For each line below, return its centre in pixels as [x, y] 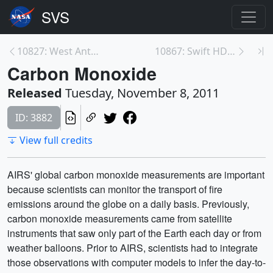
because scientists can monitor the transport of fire [115, 189]
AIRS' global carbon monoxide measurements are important [136, 175]
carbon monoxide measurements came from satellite [120, 218]
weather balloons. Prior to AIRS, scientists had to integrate [133, 248]
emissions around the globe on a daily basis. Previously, [128, 204]
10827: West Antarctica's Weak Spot [95, 51]
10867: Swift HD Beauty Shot [231, 51]
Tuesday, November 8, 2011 [141, 93]
